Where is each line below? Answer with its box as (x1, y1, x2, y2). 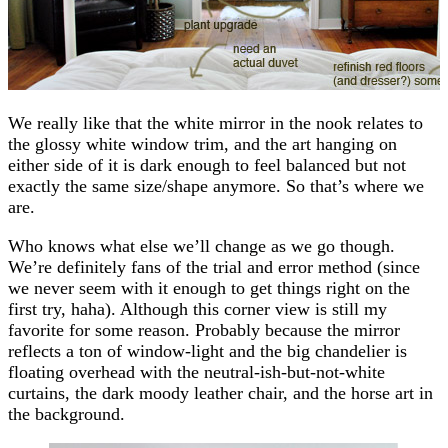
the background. (8, 403, 125, 424)
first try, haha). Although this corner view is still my (8, 298, 387, 319)
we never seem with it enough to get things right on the (8, 277, 410, 298)
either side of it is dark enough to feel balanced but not (8, 154, 406, 175)
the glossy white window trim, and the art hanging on (8, 133, 397, 154)
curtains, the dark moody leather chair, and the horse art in (8, 382, 433, 403)
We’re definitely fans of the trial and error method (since (8, 256, 420, 277)
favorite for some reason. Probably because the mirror (8, 319, 400, 340)
